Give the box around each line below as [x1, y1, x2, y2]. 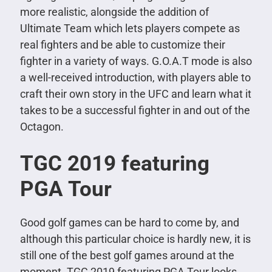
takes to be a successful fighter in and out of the [19, 104, 250, 117]
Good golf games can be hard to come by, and [19, 216, 239, 229]
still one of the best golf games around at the [19, 249, 234, 262]
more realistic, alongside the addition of [19, 5, 209, 19]
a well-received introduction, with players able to [19, 71, 251, 84]
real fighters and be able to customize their [19, 38, 225, 52]
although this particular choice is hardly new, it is [19, 233, 251, 246]
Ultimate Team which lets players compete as [19, 22, 240, 35]
